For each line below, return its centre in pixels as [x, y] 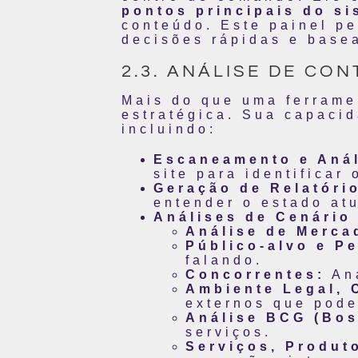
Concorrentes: [255, 274]
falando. [224, 260]
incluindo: [169, 129]
